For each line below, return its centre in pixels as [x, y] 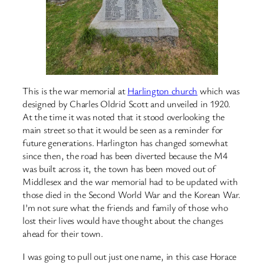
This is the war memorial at [75, 91]
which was [219, 91]
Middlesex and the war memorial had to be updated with [130, 182]
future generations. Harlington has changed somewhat [125, 143]
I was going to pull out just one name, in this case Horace [130, 256]
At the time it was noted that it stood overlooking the [124, 117]
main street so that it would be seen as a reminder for [123, 130]
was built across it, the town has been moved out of [119, 169]
